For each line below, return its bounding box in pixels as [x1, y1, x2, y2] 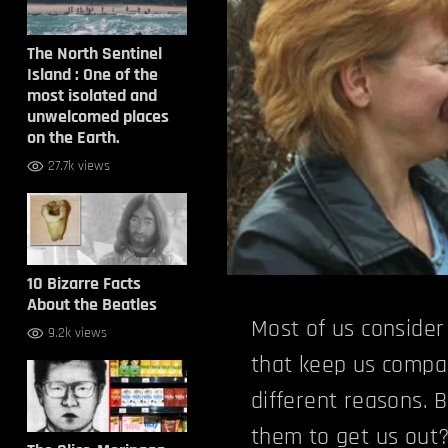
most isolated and [26, 84, 157, 107]
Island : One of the [26, 63, 158, 86]
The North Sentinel [26, 42, 162, 65]
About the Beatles [26, 293, 157, 316]
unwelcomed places [26, 105, 169, 128]
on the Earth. [26, 126, 120, 149]
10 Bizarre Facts [26, 272, 141, 295]
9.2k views [47, 324, 107, 342]
